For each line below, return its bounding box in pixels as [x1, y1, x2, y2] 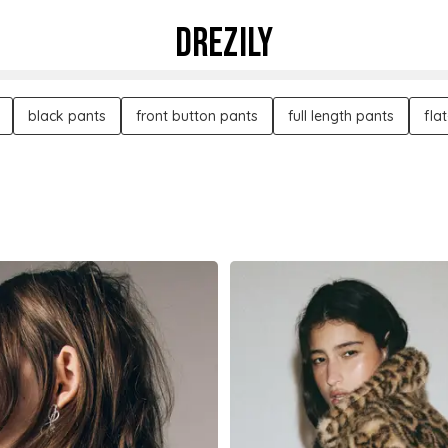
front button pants [136, 107, 258, 125]
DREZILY [174, 20, 274, 68]
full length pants [288, 107, 394, 125]
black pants [28, 107, 106, 125]
